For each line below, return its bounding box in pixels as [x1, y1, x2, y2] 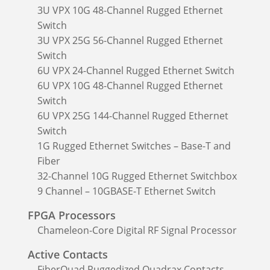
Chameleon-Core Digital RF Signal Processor [37, 223, 237, 237]
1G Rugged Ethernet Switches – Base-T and [37, 139, 231, 152]
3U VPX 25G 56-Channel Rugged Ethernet [37, 33, 223, 47]
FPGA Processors [28, 207, 116, 222]
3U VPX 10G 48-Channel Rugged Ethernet [37, 3, 223, 17]
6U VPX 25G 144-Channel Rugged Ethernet [37, 108, 228, 122]
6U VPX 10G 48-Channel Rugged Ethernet [37, 78, 223, 92]
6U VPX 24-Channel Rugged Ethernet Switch [37, 63, 234, 77]
